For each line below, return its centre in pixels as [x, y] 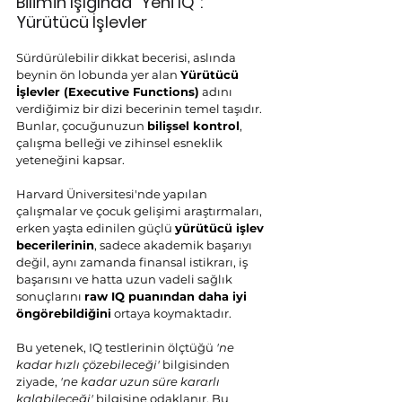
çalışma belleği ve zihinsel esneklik [121, 143]
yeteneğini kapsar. [70, 160]
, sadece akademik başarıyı [175, 245]
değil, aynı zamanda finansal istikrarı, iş [133, 262]
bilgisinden [196, 364]
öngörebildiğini [64, 313]
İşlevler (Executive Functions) [108, 92]
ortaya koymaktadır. [171, 313]
